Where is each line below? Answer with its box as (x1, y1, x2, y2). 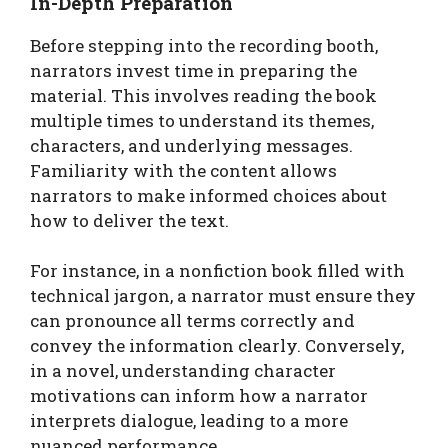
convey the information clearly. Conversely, (30, 334, 404, 358)
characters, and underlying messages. (30, 133, 353, 157)
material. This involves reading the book (30, 83, 377, 107)
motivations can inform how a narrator (30, 384, 368, 408)
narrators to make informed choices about (30, 183, 387, 207)
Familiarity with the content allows (30, 158, 337, 182)
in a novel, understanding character (30, 359, 336, 383)
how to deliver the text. (30, 208, 229, 232)
